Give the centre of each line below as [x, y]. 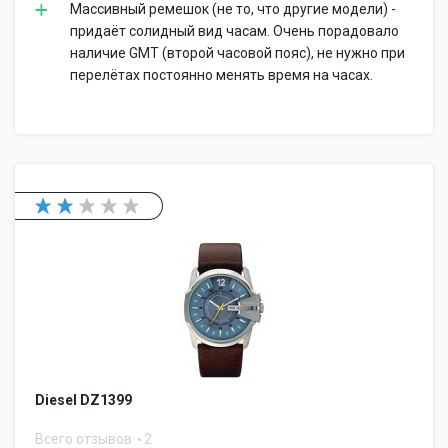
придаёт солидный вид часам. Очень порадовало [234, 31]
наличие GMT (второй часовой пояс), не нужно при [237, 53]
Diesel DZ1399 [83, 400]
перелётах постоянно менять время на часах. [221, 75]
